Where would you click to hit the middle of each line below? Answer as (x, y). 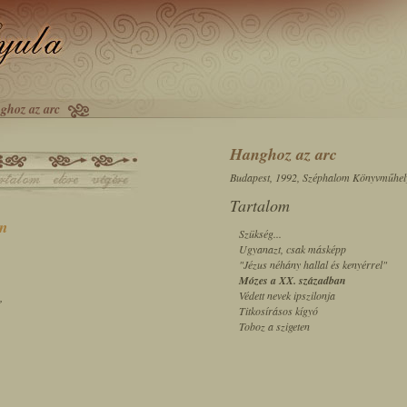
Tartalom (260, 205)
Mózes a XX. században (293, 280)
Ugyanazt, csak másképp (293, 249)
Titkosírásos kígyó (278, 311)
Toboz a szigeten (274, 326)
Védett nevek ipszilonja (287, 295)
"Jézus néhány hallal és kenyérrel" (313, 264)
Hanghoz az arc (283, 154)
